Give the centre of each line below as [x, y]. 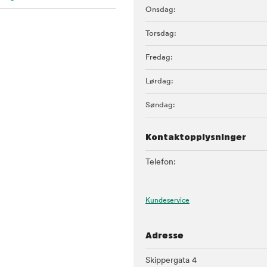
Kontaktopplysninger [196, 137]
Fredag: [159, 58]
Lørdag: [159, 81]
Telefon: [161, 162]
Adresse [164, 235]
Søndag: [160, 105]
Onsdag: [161, 10]
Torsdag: [161, 34]
